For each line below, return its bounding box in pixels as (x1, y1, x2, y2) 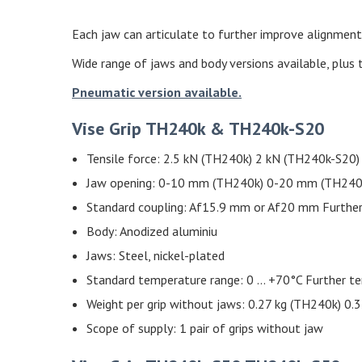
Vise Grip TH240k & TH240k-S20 (72, 117, 324, 141)
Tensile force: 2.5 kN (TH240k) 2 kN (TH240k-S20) (86, 150, 360, 167)
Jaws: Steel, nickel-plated (86, 247, 225, 264)
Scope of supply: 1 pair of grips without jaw (86, 320, 323, 337)
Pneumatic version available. (72, 84, 242, 101)
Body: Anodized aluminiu (86, 223, 217, 240)
